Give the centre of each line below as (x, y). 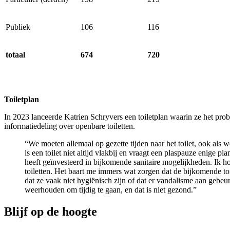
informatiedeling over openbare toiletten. (70, 126)
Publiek (18, 27)
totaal (15, 55)
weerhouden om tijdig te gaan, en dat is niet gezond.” (111, 190)
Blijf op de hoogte (51, 212)
